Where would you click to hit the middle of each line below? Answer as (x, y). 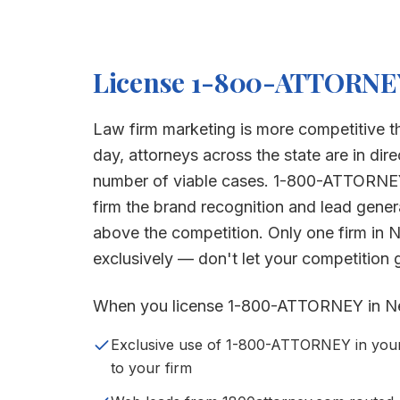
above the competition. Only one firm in (241, 233)
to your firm (151, 368)
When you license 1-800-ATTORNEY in (239, 306)
